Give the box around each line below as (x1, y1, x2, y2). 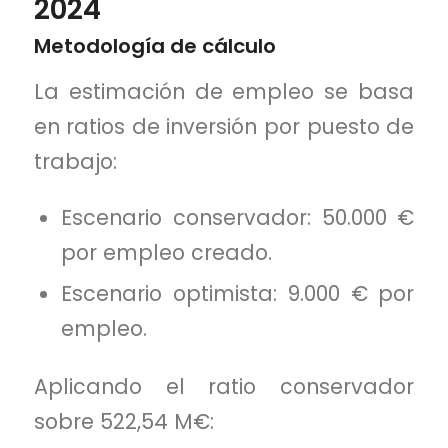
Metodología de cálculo (33, 31, 276, 60)
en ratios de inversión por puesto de (33, 112, 415, 142)
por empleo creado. (61, 237, 273, 267)
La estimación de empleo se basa (33, 77, 415, 107)
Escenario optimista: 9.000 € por (61, 278, 415, 308)
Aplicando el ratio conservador (33, 371, 415, 401)
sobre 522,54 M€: (33, 406, 214, 436)
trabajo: (33, 147, 117, 177)
